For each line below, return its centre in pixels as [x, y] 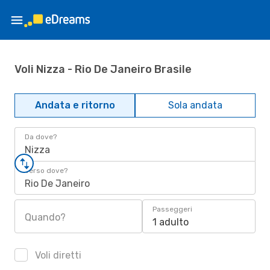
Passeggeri [172, 209]
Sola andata [195, 105]
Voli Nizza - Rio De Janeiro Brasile [103, 69]
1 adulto [171, 222]
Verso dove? [46, 171]
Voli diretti [57, 255]
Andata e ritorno [75, 105]
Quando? [45, 217]
